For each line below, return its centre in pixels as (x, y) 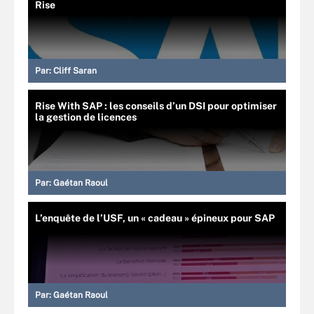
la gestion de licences (86, 117)
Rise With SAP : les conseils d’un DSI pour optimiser (156, 106)
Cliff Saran (75, 71)
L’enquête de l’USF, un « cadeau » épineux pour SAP (155, 218)
